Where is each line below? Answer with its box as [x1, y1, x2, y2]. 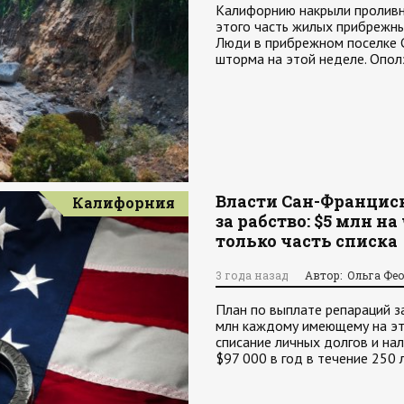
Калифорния [72, 193, 175, 212]
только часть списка [216, 230, 398, 252]
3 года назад [216, 268, 289, 282]
